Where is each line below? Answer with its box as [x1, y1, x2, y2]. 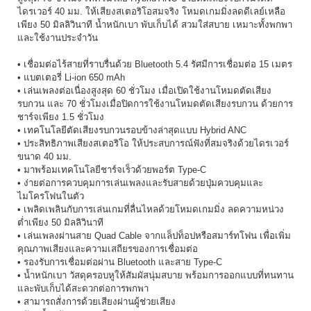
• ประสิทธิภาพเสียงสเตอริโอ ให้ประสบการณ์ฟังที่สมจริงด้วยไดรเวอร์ [17, 138, 289, 149]
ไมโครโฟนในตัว [17, 191, 84, 201]
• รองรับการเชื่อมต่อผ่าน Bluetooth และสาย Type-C [17, 257, 222, 267]
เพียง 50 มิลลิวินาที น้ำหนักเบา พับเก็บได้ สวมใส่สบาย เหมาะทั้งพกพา [17, 19, 292, 30]
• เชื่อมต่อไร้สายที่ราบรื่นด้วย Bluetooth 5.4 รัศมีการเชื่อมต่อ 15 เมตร [17, 59, 292, 69]
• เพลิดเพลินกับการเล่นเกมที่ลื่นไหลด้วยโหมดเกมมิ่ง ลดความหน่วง [17, 204, 284, 215]
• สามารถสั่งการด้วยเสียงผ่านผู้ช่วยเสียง [17, 296, 176, 307]
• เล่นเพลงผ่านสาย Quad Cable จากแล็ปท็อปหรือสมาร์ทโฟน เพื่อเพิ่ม [17, 230, 291, 241]
